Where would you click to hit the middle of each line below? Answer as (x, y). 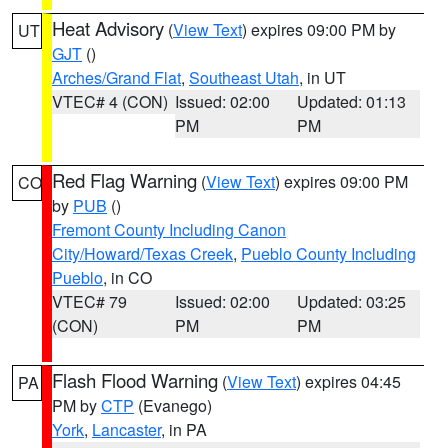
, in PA (184, 429)
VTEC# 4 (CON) (110, 101)
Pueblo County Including (328, 253)
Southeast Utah (244, 77)
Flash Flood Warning (135, 380)
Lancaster (126, 429)
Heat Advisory (108, 28)
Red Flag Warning (124, 180)
